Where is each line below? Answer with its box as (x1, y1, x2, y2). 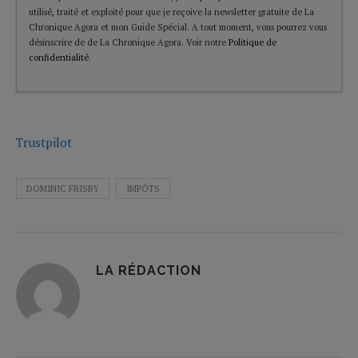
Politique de (229, 36, 276, 48)
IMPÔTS (126, 182, 160, 194)
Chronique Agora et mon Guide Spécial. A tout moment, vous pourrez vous (29, 21, 327, 33)
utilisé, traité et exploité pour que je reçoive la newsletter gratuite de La (29, 6, 314, 18)
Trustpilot (16, 133, 72, 150)
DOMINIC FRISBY (26, 182, 99, 194)
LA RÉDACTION (96, 262, 201, 278)
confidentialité (29, 51, 89, 63)
